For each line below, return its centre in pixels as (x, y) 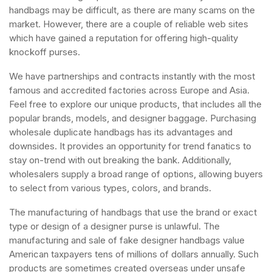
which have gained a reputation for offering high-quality (124, 38)
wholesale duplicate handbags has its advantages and (121, 132)
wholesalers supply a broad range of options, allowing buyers (136, 174)
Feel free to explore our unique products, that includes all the (135, 104)
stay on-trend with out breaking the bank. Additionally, (120, 160)
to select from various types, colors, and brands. (110, 188)
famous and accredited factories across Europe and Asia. (129, 90)
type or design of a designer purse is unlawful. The (114, 226)
